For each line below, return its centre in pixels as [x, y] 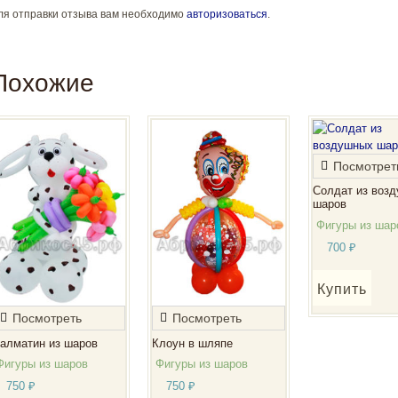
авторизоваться [227, 14]
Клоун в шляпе [193, 343]
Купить [342, 289]
